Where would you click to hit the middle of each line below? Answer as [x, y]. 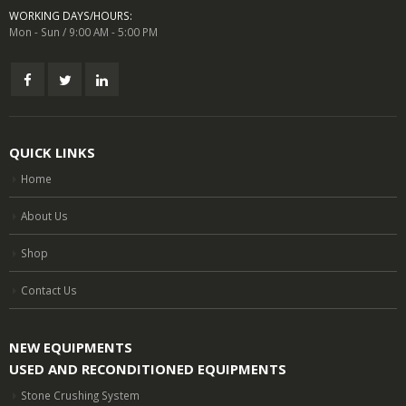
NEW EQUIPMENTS [71, 348]
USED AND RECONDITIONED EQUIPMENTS [148, 369]
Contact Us [49, 290]
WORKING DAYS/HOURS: [71, 16]
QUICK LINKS [52, 153]
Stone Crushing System [80, 396]
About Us [44, 216]
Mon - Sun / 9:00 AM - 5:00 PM [83, 32]
